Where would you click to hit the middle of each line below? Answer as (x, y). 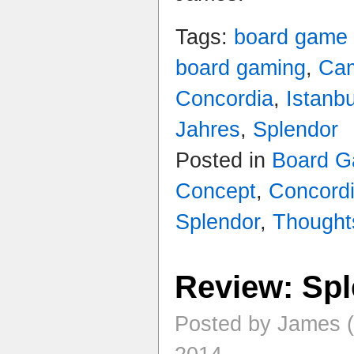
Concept (216, 191)
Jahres (208, 129)
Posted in (224, 160)
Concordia (224, 98)
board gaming (241, 68)
